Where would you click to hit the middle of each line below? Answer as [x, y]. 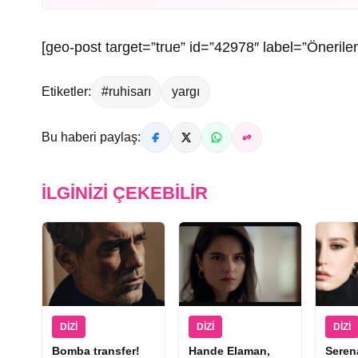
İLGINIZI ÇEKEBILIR [125, 193]
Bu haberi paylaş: [91, 137]
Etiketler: [66, 91]
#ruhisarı [126, 91]
